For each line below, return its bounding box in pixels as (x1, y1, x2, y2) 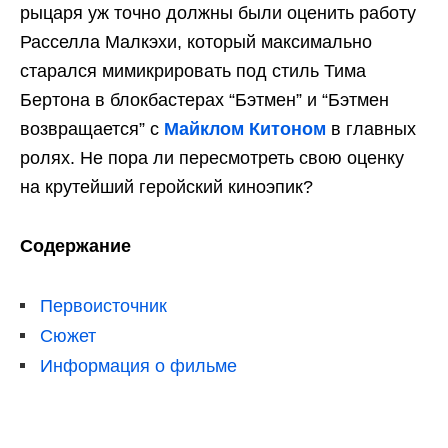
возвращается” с (20, 119, 164, 139)
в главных (326, 119, 416, 139)
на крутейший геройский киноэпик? (20, 177, 313, 197)
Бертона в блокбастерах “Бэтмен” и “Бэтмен (20, 90, 389, 110)
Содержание (20, 236, 131, 256)
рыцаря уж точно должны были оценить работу (20, 3, 416, 23)
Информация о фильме (40, 356, 237, 376)
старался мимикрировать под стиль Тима (20, 61, 366, 81)
